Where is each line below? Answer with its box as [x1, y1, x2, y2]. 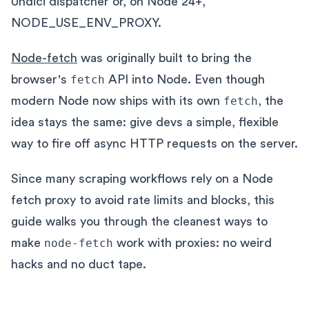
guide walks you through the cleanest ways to [11, 215, 268, 228]
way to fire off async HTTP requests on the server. [11, 137, 298, 150]
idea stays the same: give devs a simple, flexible [11, 116, 279, 128]
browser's [11, 73, 70, 86]
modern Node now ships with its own [11, 94, 223, 107]
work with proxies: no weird [113, 237, 272, 249]
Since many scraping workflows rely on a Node [11, 172, 273, 185]
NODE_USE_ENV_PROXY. [11, 17, 161, 29]
